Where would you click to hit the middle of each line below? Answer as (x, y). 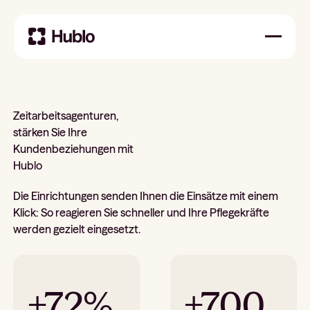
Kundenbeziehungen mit (74, 148)
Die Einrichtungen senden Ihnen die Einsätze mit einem (146, 196)
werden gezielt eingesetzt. (77, 229)
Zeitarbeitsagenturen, (66, 115)
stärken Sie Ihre (51, 132)
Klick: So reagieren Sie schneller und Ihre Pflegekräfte (142, 213)
